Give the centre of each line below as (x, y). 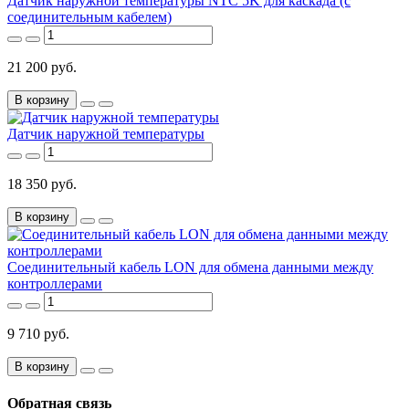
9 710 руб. (38, 334)
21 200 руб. (42, 68)
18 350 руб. (42, 184)
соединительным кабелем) (89, 17)
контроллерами (55, 284)
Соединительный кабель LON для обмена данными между (190, 267)
